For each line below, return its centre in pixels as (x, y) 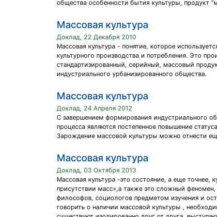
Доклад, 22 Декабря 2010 (96, 37)
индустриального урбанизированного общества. (132, 74)
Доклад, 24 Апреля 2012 (94, 108)
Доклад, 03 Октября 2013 (96, 170)
